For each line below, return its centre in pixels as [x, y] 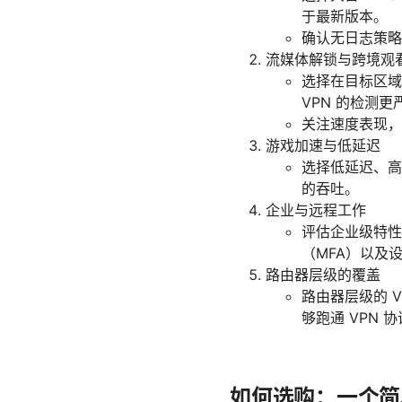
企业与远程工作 [316, 210]
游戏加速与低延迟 [323, 146]
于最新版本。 [345, 17]
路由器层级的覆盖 [323, 275]
